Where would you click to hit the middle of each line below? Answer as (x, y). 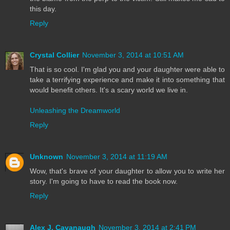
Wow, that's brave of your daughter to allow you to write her (127, 171)
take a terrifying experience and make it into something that (127, 80)
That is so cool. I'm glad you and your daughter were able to (127, 70)
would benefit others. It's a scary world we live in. (109, 90)
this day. (43, 9)
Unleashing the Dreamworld (75, 111)
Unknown (46, 157)
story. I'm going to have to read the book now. (104, 181)
